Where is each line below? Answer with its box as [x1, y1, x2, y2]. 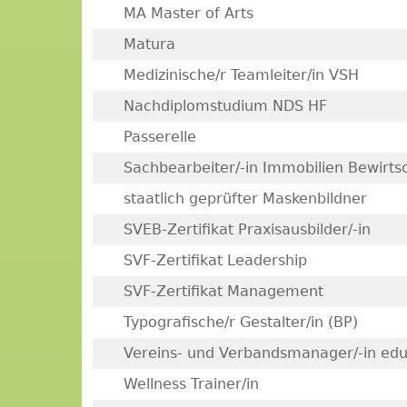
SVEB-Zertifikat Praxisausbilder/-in [123, 221, 371, 238]
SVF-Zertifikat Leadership [123, 252, 307, 269]
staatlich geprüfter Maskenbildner [123, 190, 367, 207]
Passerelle [123, 128, 196, 145]
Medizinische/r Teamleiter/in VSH [123, 66, 359, 84]
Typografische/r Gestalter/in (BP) [123, 313, 358, 331]
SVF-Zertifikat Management [123, 283, 323, 300]
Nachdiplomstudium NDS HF [123, 97, 327, 114]
